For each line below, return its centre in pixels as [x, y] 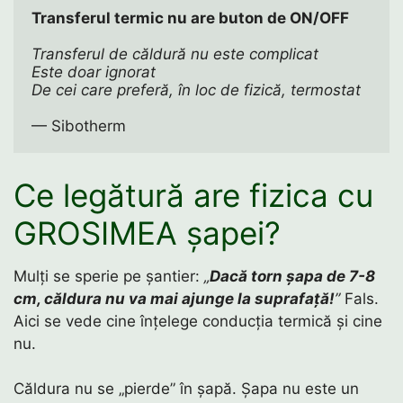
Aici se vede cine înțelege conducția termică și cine [198, 321]
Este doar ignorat [96, 72]
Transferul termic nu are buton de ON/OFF [190, 18]
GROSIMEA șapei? [147, 233]
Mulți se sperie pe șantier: [109, 276]
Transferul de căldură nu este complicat [175, 54]
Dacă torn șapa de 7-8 [292, 276]
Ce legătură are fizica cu [193, 195]
